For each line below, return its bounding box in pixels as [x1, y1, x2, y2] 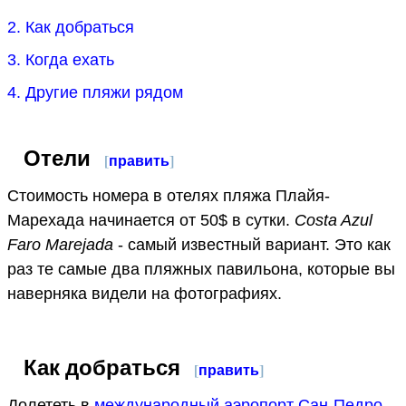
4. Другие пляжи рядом [7, 82, 183, 101]
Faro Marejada [7, 235, 113, 254]
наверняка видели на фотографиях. [7, 284, 282, 303]
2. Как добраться [7, 17, 134, 36]
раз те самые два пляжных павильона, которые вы [7, 259, 395, 278]
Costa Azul [295, 210, 372, 229]
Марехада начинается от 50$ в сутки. [7, 210, 295, 229]
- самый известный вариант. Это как [113, 235, 391, 254]
